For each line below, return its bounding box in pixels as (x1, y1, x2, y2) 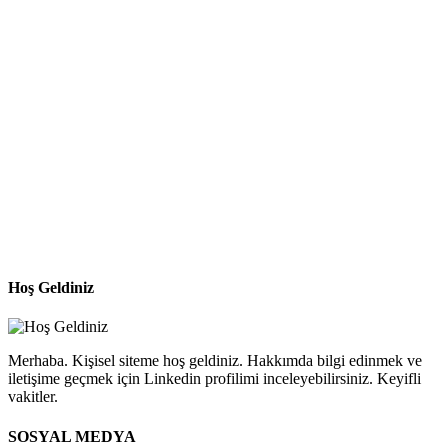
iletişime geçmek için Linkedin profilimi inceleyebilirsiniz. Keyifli (8, 370, 421, 388)
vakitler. (8, 388, 58, 406)
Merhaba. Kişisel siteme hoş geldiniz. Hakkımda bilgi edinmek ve (8, 352, 422, 370)
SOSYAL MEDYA (8, 427, 136, 445)
